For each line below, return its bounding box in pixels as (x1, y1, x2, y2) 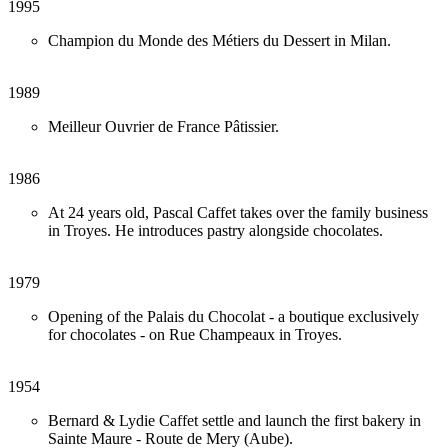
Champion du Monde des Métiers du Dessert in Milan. (48, 32, 391, 50)
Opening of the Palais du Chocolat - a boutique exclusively (48, 308, 419, 326)
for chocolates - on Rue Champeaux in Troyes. (48, 326, 342, 344)
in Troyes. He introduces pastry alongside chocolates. (48, 222, 383, 240)
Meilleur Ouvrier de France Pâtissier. (48, 118, 279, 136)
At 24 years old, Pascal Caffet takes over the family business (48, 204, 428, 222)
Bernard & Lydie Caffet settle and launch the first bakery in (48, 412, 421, 430)
